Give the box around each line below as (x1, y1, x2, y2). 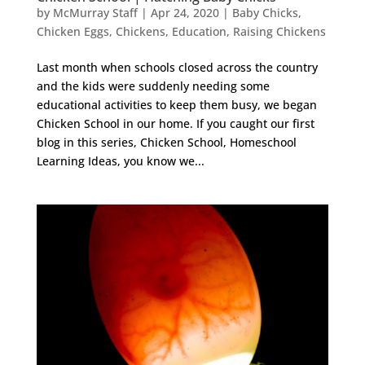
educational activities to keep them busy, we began (36, 96, 317, 112)
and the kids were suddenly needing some (36, 77, 270, 94)
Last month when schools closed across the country (36, 59, 318, 75)
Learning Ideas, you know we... (36, 152, 204, 169)
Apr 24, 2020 (150, 4, 219, 20)
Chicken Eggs (36, 23, 109, 39)
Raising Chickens (232, 23, 326, 39)
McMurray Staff (52, 4, 138, 20)
